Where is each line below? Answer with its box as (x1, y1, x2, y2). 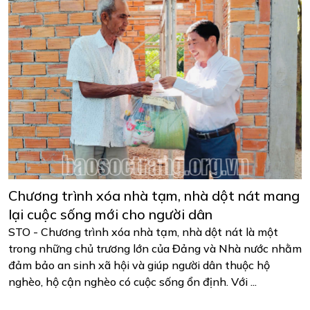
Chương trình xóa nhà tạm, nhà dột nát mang (8, 187, 300, 205)
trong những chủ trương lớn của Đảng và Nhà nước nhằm (8, 241, 302, 256)
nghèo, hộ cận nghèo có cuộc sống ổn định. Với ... (8, 275, 257, 289)
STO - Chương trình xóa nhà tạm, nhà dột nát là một (8, 225, 278, 239)
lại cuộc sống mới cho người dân (8, 206, 212, 224)
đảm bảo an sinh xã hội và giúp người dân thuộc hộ (8, 258, 270, 273)
